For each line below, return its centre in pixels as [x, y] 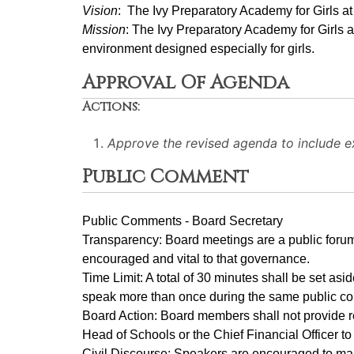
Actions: [111, 107]
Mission [104, 30]
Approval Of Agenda [186, 83]
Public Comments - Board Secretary [183, 221]
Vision [100, 11]
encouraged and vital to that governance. [196, 259]
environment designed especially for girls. [198, 49]
